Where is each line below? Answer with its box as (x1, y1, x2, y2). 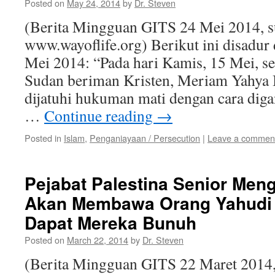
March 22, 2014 (67, 233, 128, 246)
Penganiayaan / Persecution (90, 131, 200, 144)
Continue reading (44, 105, 157, 126)
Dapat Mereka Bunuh (25, 210, 196, 235)
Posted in (25, 131, 61, 144)
